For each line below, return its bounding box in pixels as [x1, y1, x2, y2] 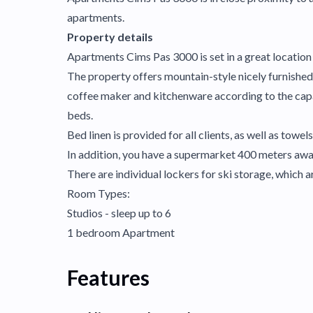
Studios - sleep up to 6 [67, 206, 171, 219]
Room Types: [67, 187, 130, 200]
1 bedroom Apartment [67, 226, 175, 239]
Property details [67, 30, 153, 43]
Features [67, 265, 150, 290]
